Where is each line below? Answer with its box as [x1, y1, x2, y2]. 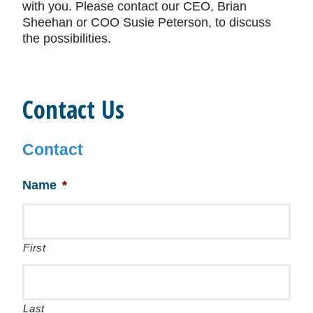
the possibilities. [22, 31, 115, 45]
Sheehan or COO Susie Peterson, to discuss [22, 15, 272, 29]
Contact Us [22, 92, 125, 126]
